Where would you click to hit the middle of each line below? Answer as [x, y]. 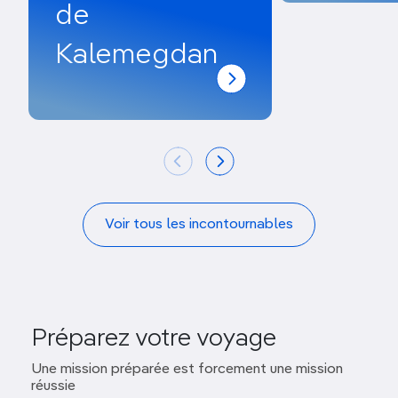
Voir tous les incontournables [199, 224]
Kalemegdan [136, 55]
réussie [53, 386]
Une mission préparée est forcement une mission [187, 369]
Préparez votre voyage [154, 338]
